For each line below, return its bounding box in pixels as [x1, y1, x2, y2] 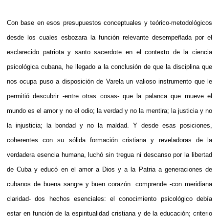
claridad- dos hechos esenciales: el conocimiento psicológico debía [7, 195, 212, 202]
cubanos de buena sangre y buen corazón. [7, 180, 136, 188]
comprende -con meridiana [135, 180, 213, 188]
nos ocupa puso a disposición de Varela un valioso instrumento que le [7, 77, 212, 85]
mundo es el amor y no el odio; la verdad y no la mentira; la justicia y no [7, 107, 212, 114]
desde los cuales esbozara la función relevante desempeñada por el [7, 33, 212, 41]
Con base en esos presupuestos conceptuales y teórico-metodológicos [7, 19, 212, 26]
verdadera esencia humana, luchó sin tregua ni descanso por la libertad [7, 151, 212, 158]
